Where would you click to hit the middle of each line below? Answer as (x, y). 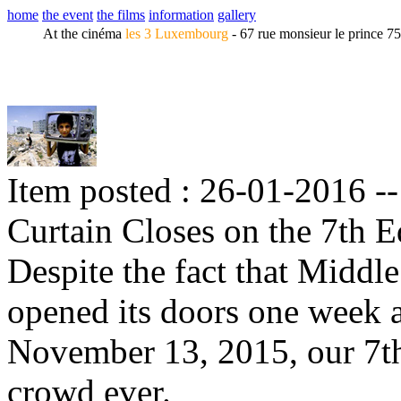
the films (121, 15)
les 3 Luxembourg (177, 34)
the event (68, 15)
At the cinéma (75, 34)
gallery (237, 15)
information (181, 15)
